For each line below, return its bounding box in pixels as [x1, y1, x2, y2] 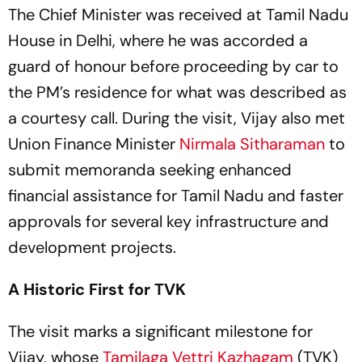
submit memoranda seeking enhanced [8, 159, 292, 180]
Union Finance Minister [8, 133, 175, 154]
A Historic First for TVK [8, 279, 186, 300]
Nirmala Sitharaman [175, 133, 325, 154]
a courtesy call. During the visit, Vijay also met [8, 107, 345, 128]
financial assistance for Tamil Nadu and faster [8, 185, 343, 206]
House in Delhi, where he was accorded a [8, 30, 308, 51]
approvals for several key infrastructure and [8, 211, 329, 232]
